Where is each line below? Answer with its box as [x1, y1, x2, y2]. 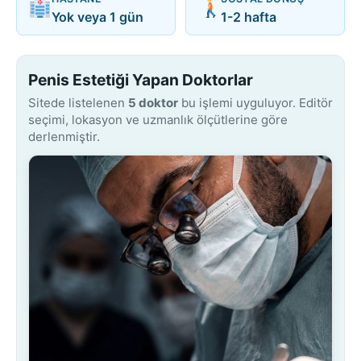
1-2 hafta [221, 8, 277, 25]
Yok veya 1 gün [52, 8, 144, 25]
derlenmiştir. [28, 128, 100, 144]
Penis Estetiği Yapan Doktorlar [28, 69, 253, 89]
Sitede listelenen [28, 94, 128, 110]
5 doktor [128, 94, 178, 110]
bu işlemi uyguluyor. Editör [178, 94, 333, 110]
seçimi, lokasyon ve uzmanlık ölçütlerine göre [28, 111, 288, 127]
